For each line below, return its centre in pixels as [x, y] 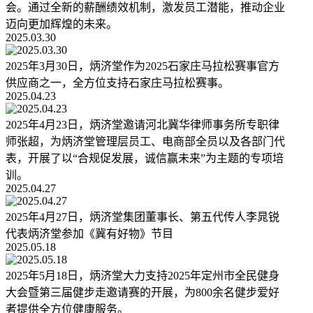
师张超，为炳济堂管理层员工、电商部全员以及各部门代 [145, 142]
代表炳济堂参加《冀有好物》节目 [89, 234]
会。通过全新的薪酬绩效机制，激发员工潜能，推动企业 [145, 8]
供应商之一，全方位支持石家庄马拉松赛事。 [117, 83]
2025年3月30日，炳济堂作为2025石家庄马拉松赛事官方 [143, 66]
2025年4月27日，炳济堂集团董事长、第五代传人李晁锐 [143, 217]
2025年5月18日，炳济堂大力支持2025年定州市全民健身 [143, 276]
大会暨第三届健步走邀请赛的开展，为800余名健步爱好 [143, 293]
